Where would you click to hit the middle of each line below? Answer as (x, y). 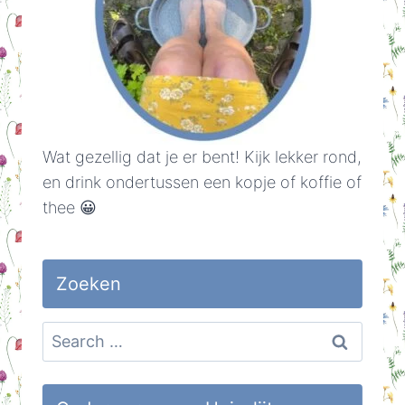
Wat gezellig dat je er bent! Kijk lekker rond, (202, 157)
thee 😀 (69, 208)
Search (67, 334)
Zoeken (88, 284)
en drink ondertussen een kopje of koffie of (202, 183)
